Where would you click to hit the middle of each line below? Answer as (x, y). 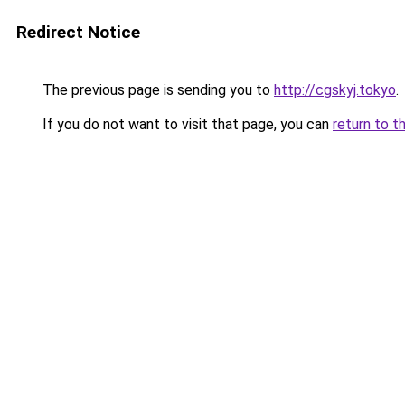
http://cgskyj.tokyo (335, 90)
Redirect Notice (78, 32)
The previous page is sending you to (156, 90)
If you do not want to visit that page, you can (186, 124)
